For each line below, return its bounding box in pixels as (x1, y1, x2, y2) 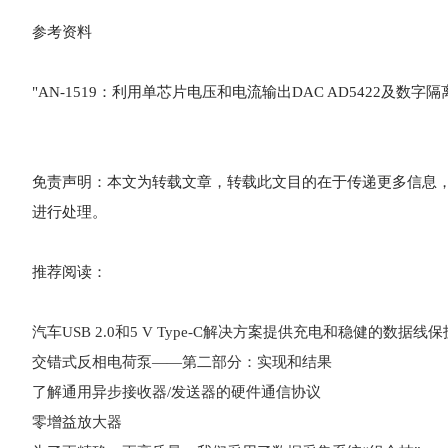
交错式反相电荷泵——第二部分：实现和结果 (32, 354, 332, 370)
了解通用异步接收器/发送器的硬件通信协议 (32, 384, 321, 400)
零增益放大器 (32, 414, 122, 430)
